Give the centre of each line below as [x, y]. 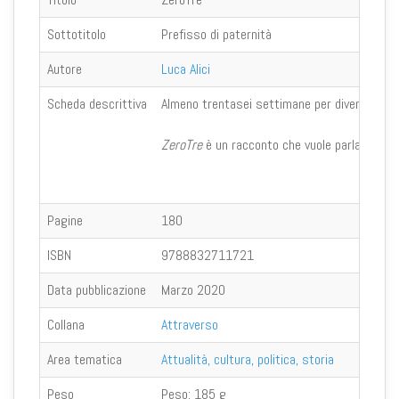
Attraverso [190, 324]
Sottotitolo [77, 34]
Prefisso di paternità [216, 34]
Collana [66, 324]
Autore [65, 69]
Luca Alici [186, 69]
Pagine [65, 220]
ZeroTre [182, 144]
